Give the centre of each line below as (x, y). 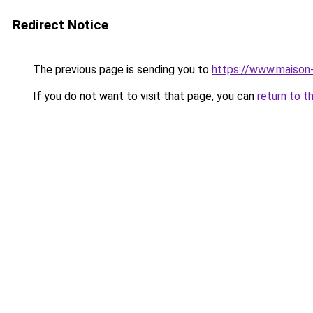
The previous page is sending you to (121, 70)
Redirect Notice (60, 25)
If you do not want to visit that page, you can (144, 96)
